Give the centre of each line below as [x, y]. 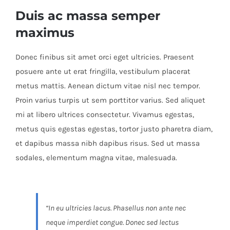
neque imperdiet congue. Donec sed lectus [112, 222]
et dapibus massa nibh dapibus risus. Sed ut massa [107, 143]
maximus [45, 32]
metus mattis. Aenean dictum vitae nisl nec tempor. [108, 85]
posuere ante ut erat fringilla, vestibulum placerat [103, 71]
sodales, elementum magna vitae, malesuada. [96, 157]
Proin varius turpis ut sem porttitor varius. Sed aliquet [110, 100]
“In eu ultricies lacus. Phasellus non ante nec [116, 208]
